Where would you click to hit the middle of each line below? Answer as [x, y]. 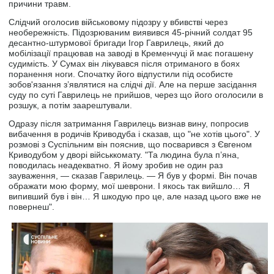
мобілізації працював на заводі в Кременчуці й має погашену [131, 54]
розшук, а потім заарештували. [71, 106]
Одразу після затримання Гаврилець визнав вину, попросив [129, 124]
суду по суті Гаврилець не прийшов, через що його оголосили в [136, 95]
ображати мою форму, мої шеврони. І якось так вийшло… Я [129, 186]
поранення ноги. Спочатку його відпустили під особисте [121, 74]
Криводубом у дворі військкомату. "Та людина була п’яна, [124, 155]
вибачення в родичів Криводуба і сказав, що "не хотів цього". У [135, 134]
